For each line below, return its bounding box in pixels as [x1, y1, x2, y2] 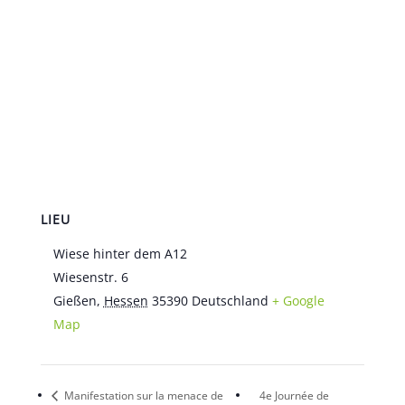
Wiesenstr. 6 [52, 268, 128, 286]
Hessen [103, 292, 148, 309]
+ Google [271, 292, 325, 309]
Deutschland [191, 292, 268, 309]
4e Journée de [259, 387, 329, 403]
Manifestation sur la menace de [61, 387, 223, 403]
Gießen [52, 292, 97, 309]
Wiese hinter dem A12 [52, 245, 187, 262]
